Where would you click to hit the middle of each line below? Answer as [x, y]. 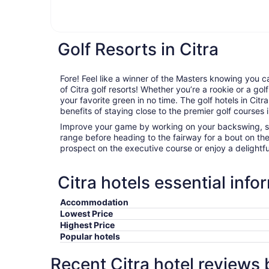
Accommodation [94, 202]
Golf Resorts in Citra [138, 50]
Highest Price [87, 225]
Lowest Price [86, 214]
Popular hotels [90, 237]
